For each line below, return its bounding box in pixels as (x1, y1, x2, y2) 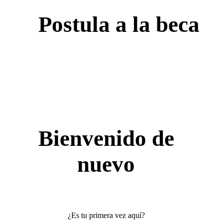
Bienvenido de (38, 125, 174, 151)
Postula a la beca (38, 11, 200, 37)
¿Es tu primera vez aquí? (67, 211, 145, 220)
